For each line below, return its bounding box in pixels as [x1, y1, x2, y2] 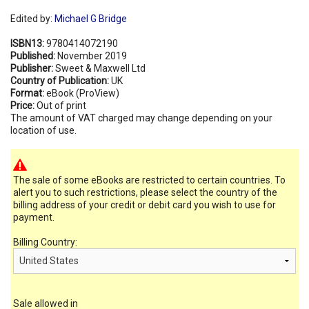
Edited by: [10, 12, 54, 24]
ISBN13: [10, 37, 46, 49]
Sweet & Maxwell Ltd [55, 62, 146, 74]
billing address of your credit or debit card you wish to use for [13, 199, 276, 210]
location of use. [10, 124, 77, 136]
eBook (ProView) [46, 87, 119, 99]
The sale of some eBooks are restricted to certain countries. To [13, 174, 286, 186]
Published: [10, 50, 57, 61]
